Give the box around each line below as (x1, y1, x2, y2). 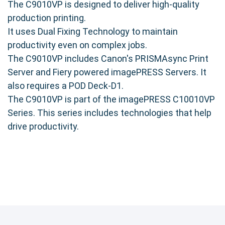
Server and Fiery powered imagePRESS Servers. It (8, 66, 206, 77)
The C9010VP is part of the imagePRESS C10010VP (8, 93, 215, 104)
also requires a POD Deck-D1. (8, 80, 124, 91)
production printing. (8, 12, 86, 23)
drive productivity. (8, 121, 79, 132)
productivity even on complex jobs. (8, 39, 147, 50)
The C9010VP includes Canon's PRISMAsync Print (8, 53, 208, 64)
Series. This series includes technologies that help (8, 107, 211, 118)
